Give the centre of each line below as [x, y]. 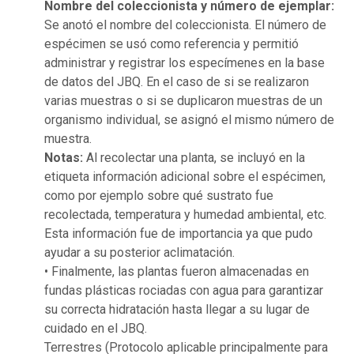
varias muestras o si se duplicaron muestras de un [183, 101]
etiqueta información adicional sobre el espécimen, [185, 177]
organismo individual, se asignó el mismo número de [189, 120]
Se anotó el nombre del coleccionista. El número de [185, 25]
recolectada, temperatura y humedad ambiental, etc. [185, 215]
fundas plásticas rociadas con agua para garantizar [184, 291]
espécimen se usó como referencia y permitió [171, 44]
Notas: [64, 158]
